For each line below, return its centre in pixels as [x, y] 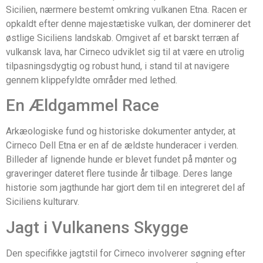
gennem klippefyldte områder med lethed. [92, 80]
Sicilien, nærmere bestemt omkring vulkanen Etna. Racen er [127, 9]
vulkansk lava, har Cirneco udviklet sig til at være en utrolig [125, 52]
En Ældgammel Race [82, 106]
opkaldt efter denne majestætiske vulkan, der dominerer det [128, 23]
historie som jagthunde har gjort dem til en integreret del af [126, 188]
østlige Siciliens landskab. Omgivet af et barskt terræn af [123, 38]
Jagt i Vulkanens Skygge [97, 227]
